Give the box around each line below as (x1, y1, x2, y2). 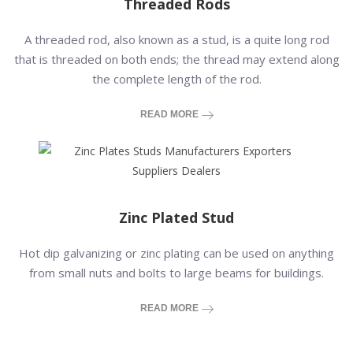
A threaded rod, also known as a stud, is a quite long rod (24, 32, 329, 47)
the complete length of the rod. (91, 71, 262, 87)
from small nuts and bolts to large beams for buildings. (29, 265, 324, 281)
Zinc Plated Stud (119, 208, 234, 227)
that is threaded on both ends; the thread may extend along (13, 51, 340, 67)
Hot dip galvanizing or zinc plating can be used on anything (19, 245, 334, 261)
